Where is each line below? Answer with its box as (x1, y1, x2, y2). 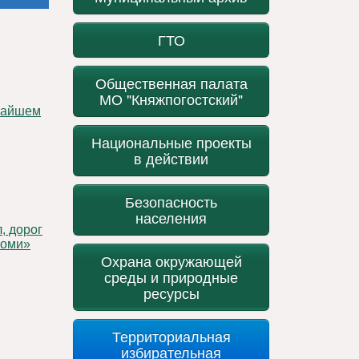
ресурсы (143, 283, 200, 303)
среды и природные (104, 267, 238, 287)
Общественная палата (95, 73, 248, 93)
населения (135, 208, 207, 228)
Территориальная (111, 326, 231, 346)
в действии (134, 148, 208, 168)
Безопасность (125, 192, 217, 212)
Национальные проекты (91, 132, 252, 152)
